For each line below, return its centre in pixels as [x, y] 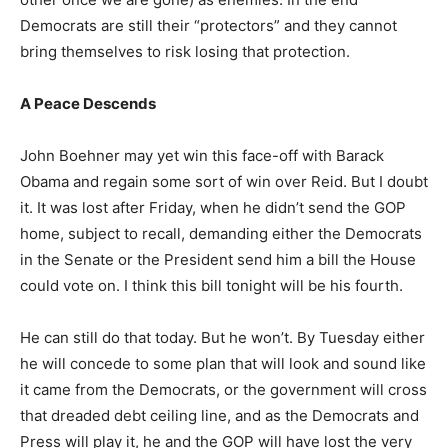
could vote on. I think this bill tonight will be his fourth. [211, 285]
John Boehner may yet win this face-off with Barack [202, 155]
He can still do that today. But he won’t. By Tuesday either [222, 337]
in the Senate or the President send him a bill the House [218, 259]
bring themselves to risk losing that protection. [185, 51]
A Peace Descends [88, 103]
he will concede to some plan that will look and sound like [223, 363]
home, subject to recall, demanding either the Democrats [221, 233]
